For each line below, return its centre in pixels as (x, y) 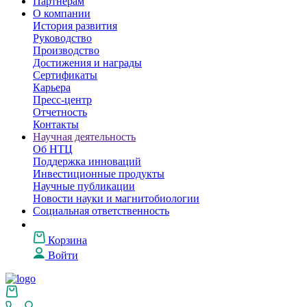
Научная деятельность (84, 137)
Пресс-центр (62, 100)
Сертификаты (65, 75)
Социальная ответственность (101, 211)
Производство (66, 50)
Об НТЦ (53, 149)
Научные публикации (84, 186)
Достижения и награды (87, 63)
